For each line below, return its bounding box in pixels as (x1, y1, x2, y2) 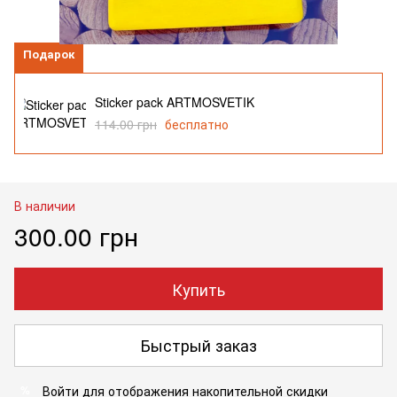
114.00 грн (95, 114, 157, 133)
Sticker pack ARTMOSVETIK (95, 93, 254, 112)
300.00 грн (14, 217, 138, 253)
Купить (172, 276, 225, 300)
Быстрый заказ (140, 333, 257, 357)
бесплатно (165, 114, 229, 133)
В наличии (14, 196, 75, 214)
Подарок (23, 44, 74, 62)
